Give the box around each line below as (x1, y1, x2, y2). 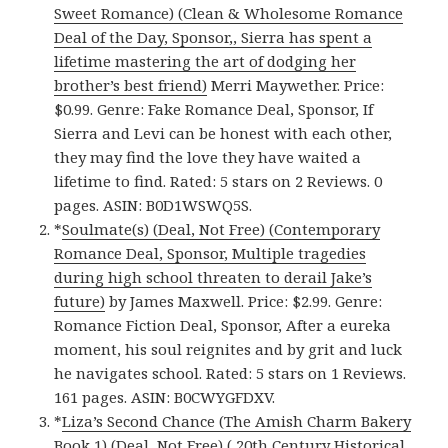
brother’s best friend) (54, 74, 208, 95)
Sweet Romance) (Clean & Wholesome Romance (54, 2, 404, 23)
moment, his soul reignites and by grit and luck (54, 338, 403, 359)
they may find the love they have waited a (54, 146, 362, 167)
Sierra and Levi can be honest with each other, (54, 122, 393, 143)
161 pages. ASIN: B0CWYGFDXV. (54, 386, 276, 407)
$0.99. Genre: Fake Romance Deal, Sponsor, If (54, 98, 374, 119)
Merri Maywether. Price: (207, 74, 385, 95)
